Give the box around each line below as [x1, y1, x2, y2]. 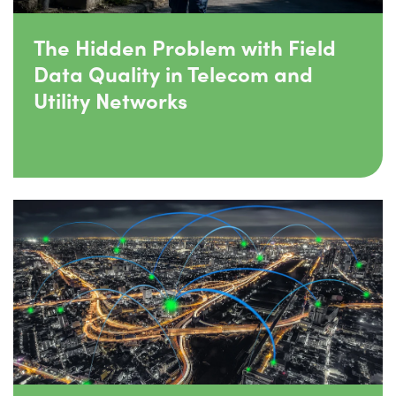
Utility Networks [34, 84, 187, 115]
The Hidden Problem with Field [34, 31, 336, 62]
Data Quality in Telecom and [34, 57, 313, 88]
